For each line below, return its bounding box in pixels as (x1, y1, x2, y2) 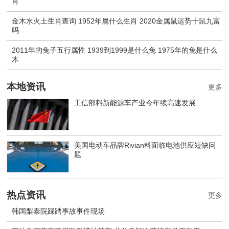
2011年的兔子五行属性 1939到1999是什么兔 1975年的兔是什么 (12, 46, 218, 55)
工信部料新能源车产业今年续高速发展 (74, 99, 196, 107)
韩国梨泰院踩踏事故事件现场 (12, 207, 105, 216)
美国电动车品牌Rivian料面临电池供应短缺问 (74, 141, 216, 150)
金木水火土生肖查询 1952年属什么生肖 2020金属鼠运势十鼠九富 (12, 17, 221, 26)
